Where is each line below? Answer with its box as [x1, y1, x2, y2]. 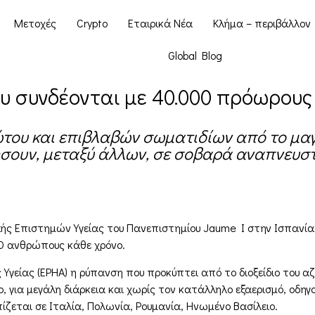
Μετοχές [13, 15, 56, 30]
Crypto [76, 15, 108, 30]
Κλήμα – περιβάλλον [212, 15, 311, 30]
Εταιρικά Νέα [127, 15, 193, 30]
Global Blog [168, 48, 223, 63]
